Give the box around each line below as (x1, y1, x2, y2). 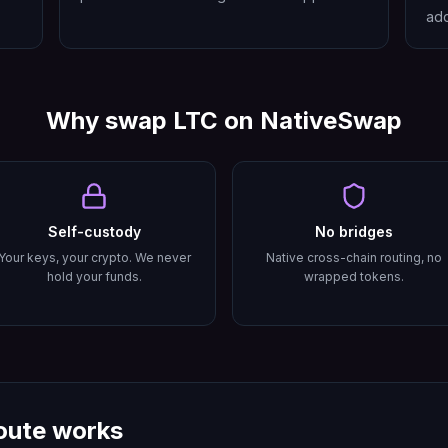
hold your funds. (46, 269, 142, 284)
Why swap (46, 106, 173, 135)
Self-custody (47, 223, 141, 240)
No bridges (315, 223, 393, 240)
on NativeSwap (218, 106, 402, 135)
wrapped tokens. (304, 269, 404, 284)
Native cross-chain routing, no (266, 250, 442, 265)
